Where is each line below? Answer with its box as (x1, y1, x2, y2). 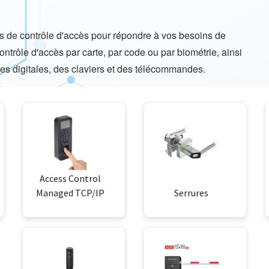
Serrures (174, 187, 209, 199)
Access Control (40, 172, 101, 185)
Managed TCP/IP (36, 187, 105, 199)
